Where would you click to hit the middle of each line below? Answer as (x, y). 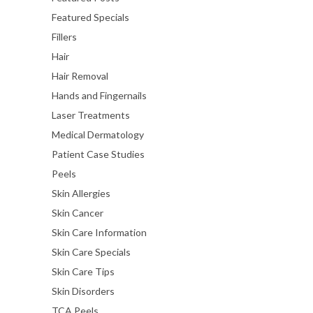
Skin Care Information (99, 232)
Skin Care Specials (91, 252)
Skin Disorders (83, 291)
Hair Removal (80, 75)
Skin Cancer (78, 212)
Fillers (64, 36)
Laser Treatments (91, 115)
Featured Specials (90, 17)
